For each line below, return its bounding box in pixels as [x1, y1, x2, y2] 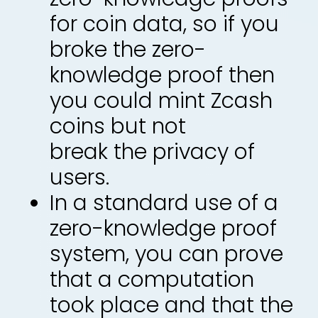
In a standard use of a [50, 188, 278, 218]
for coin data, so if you [50, 9, 279, 39]
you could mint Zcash [50, 86, 273, 116]
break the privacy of [50, 137, 255, 167]
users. [50, 163, 109, 192]
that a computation [50, 265, 254, 295]
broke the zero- [50, 35, 206, 65]
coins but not [50, 111, 186, 141]
